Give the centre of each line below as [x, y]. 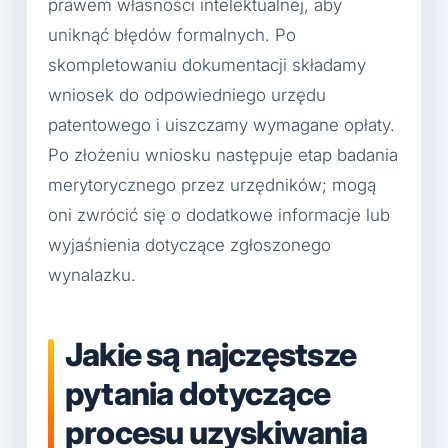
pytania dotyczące [198, 394]
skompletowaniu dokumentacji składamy [207, 65]
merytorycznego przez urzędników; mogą [212, 185]
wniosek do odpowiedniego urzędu [187, 95]
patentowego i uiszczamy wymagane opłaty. [221, 125]
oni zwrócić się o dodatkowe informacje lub [219, 215]
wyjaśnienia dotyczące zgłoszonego [189, 245]
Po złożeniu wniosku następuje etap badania [223, 155]
